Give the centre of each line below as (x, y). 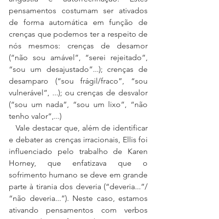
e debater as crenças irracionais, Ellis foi (78, 140)
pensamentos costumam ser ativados (78, 11)
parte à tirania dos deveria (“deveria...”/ (78, 186)
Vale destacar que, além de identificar (12, 128)
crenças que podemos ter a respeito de (78, 34)
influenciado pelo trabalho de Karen (78, 151)
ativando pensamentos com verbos (78, 210)
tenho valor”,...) (35, 116)
